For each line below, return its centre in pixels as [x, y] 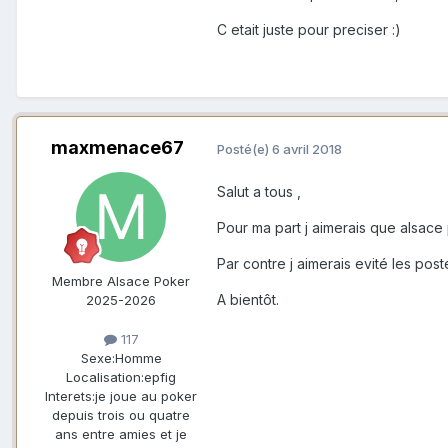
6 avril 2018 [307, 148]
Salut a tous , [259, 192]
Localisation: [105, 377]
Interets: [70, 396]
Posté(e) [244, 148]
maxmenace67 [117, 147]
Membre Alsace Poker [121, 280]
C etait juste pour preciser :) [309, 29]
